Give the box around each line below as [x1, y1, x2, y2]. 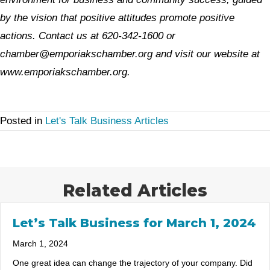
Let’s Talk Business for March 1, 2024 [13, 216, 256, 231]
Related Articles [63, 180, 207, 201]
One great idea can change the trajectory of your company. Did [13, 258, 253, 268]
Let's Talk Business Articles [45, 115, 169, 127]
